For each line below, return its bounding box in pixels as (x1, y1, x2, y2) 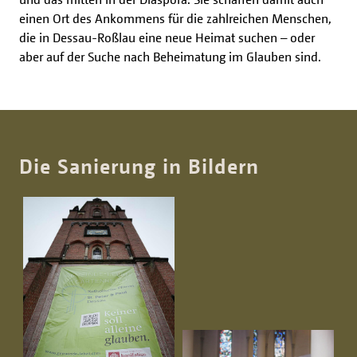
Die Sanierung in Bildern (19, 153, 259, 179)
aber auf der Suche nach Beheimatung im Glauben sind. (19, 49, 321, 65)
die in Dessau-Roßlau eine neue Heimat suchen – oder (19, 29, 315, 46)
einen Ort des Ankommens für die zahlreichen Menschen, (19, 10, 331, 27)
